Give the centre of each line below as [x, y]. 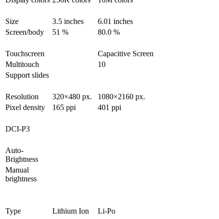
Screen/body [25, 32]
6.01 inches [115, 22]
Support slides [27, 75]
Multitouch [22, 65]
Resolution [22, 97]
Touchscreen [25, 54]
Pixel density [25, 108]
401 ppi [109, 108]
